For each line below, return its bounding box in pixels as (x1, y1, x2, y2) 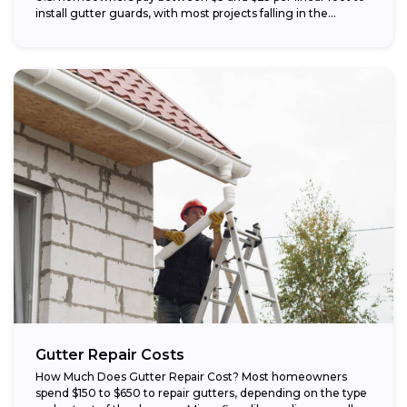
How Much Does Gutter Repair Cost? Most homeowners (35, 369, 347, 383)
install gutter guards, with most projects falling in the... (35, 5, 336, 20)
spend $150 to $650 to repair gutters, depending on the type (35, 385, 367, 400)
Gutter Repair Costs (35, 345, 184, 363)
